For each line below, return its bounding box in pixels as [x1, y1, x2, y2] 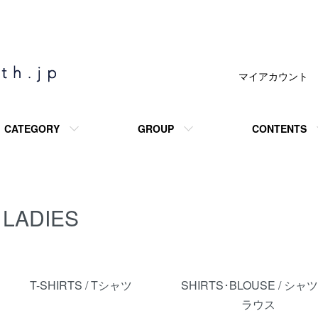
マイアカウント [238, 69, 308, 83]
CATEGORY [4, 121, 60, 136]
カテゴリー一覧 [2, 255, 82, 271]
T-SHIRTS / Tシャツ [29, 277, 132, 293]
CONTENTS [252, 121, 307, 136]
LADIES [3, 202, 79, 233]
